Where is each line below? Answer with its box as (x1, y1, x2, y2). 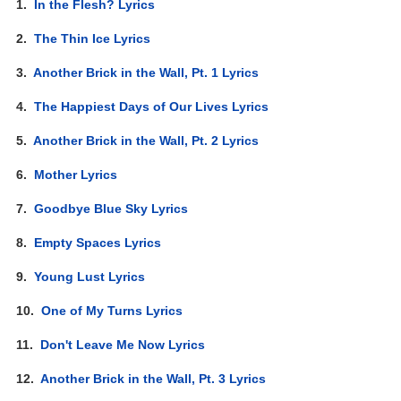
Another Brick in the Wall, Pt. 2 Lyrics (33, 132, 260, 148)
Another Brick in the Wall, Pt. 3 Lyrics (40, 371, 267, 386)
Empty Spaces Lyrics (34, 235, 162, 250)
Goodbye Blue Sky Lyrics (34, 200, 189, 216)
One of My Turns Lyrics (41, 303, 183, 318)
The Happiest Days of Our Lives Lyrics (34, 98, 269, 114)
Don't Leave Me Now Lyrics (40, 337, 206, 352)
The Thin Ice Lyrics (34, 30, 151, 46)
